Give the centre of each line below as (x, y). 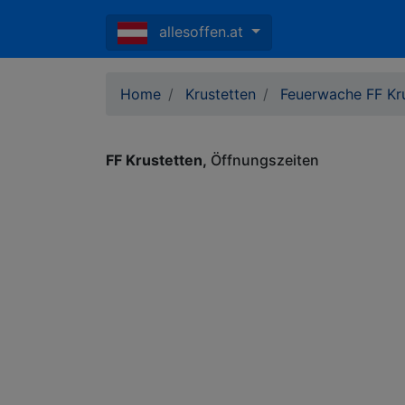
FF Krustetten (154, 160)
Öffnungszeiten (263, 160)
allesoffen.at (203, 32)
